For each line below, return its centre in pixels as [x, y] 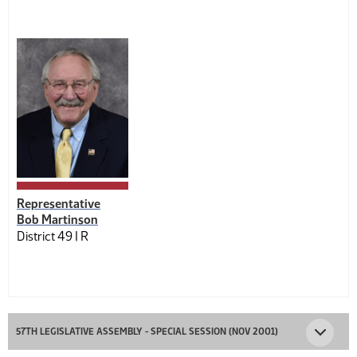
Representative [59, 204]
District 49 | [49, 236]
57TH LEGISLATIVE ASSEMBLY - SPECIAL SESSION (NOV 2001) [147, 331]
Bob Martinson [57, 220]
